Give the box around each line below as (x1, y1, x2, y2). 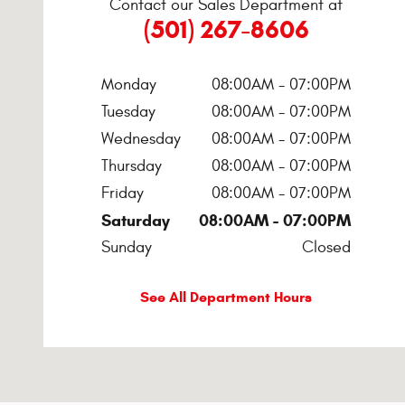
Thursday (101, 155, 162, 175)
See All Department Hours (140, 287, 312, 306)
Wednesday (101, 128, 181, 148)
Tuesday (101, 101, 155, 121)
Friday (101, 183, 144, 202)
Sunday (101, 237, 152, 257)
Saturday (101, 210, 170, 231)
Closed (302, 237, 351, 257)
